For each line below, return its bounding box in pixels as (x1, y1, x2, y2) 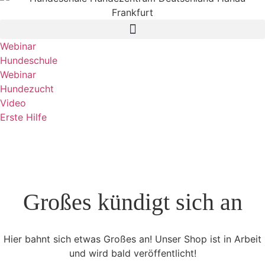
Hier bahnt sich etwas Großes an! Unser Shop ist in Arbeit (4, 233, 261, 245)
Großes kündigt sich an (22, 189, 243, 216)
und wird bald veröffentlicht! (69, 247, 196, 260)
